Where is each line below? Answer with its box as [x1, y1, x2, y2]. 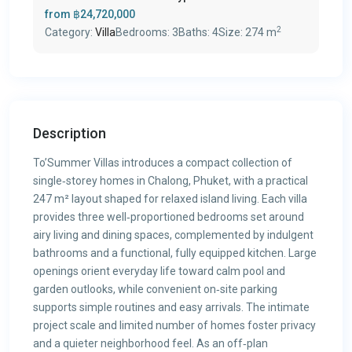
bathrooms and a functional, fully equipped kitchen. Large [33, 247, 317, 259]
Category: [45, 26, 95, 38]
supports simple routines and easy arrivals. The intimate [33, 301, 310, 313]
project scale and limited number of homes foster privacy [33, 319, 316, 332]
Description [33, 125, 106, 141]
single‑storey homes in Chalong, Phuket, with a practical [33, 174, 308, 187]
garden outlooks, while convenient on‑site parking [33, 283, 277, 295]
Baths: [178, 26, 212, 38]
